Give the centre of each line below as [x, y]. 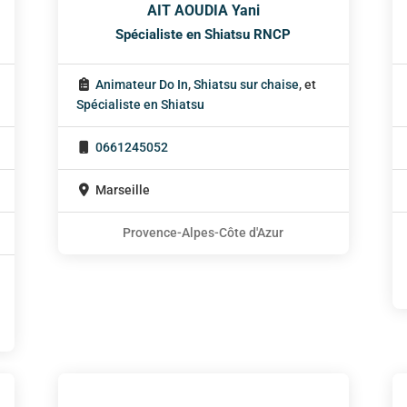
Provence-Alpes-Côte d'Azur [203, 233]
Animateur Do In [141, 85]
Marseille [122, 191]
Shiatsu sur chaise [246, 85]
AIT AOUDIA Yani [203, 11]
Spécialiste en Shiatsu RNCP [203, 35]
